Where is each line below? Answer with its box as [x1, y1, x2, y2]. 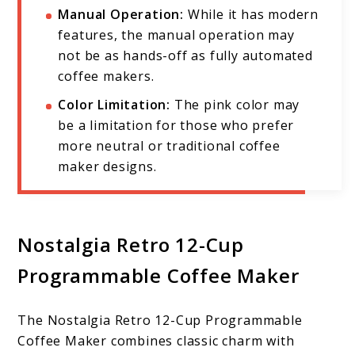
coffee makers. [58, 67, 155, 86]
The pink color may [170, 96, 300, 114]
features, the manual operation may [58, 26, 295, 44]
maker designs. [58, 158, 157, 176]
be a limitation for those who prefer [58, 116, 295, 135]
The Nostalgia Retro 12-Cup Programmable [17, 311, 303, 330]
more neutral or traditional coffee [58, 137, 281, 155]
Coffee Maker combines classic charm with [17, 332, 295, 350]
